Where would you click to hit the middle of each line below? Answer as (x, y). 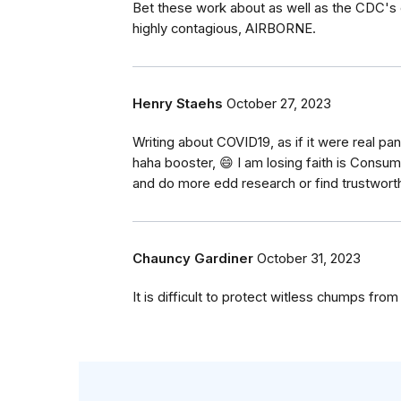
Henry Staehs (178, 103)
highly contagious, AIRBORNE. (224, 28)
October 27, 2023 (279, 103)
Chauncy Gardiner (193, 258)
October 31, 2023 (309, 258)
